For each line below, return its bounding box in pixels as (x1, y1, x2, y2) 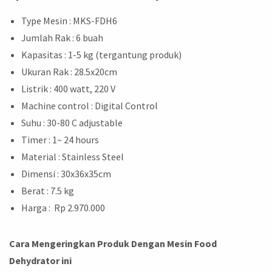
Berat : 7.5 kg (21, 185, 74, 197)
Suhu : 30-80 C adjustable (21, 117, 123, 129)
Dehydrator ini (9, 254, 72, 267)
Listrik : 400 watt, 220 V (21, 83, 115, 95)
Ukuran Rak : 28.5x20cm (21, 66, 117, 78)
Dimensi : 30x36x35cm (21, 168, 111, 180)
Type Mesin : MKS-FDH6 (21, 15, 117, 27)
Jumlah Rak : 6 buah (21, 32, 103, 44)
